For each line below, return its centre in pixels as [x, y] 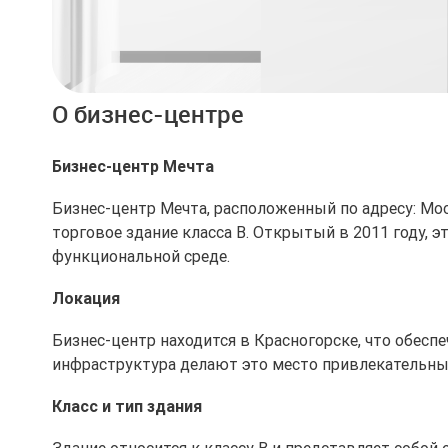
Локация [86, 298]
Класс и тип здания [127, 406]
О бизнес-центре [148, 114]
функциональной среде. [141, 256]
